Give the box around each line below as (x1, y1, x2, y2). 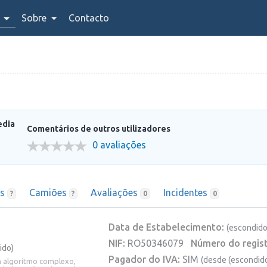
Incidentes (163, 187, 210, 198)
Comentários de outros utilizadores (27, 123, 170, 133)
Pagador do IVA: (108, 253, 180, 265)
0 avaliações (92, 139, 146, 150)
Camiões (29, 187, 69, 198)
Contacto (69, 13, 110, 23)
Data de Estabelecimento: (108, 221, 224, 232)
